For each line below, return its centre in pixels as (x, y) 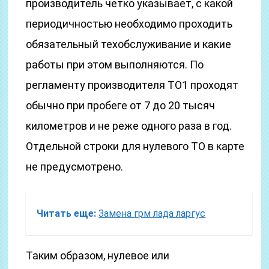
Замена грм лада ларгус (152, 213)
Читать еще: (67, 213)
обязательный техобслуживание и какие (129, 44)
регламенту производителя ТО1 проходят (132, 85)
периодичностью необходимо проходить (129, 24)
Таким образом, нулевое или (98, 255)
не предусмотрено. (75, 167)
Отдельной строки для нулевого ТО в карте (135, 146)
